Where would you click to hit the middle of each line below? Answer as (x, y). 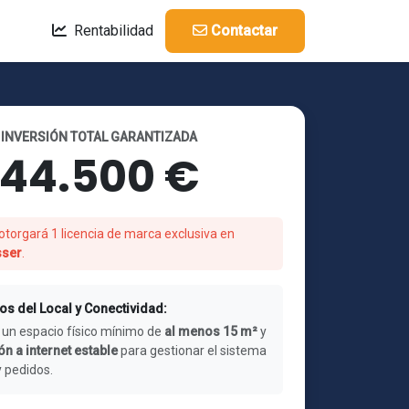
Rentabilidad (112, 31)
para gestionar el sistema (192, 351)
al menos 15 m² (211, 331)
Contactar (242, 31)
